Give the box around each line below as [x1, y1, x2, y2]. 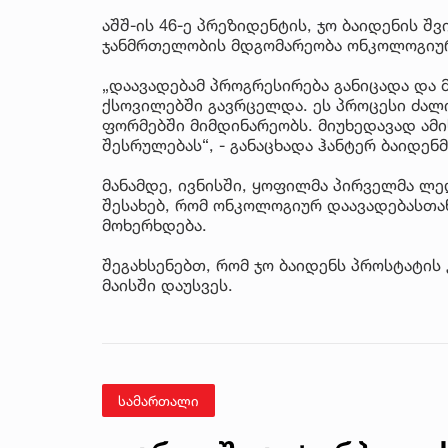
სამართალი [118, 391, 199, 409]
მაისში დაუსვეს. [102, 274, 233, 295]
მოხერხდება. [102, 214, 207, 235]
